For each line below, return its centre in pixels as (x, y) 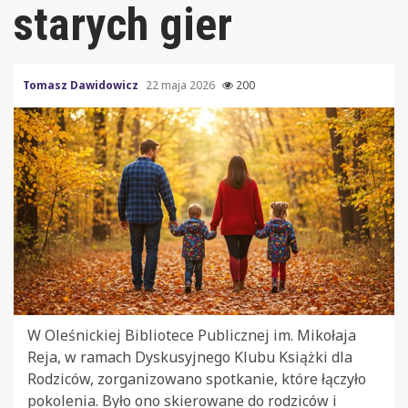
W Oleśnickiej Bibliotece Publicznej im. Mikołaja (192, 336)
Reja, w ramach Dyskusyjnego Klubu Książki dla (190, 357)
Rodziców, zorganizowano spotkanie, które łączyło (197, 379)
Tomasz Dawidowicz (82, 85)
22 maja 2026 (182, 85)
